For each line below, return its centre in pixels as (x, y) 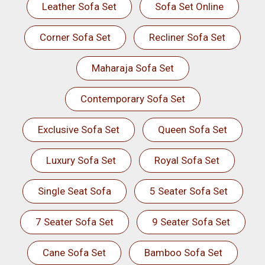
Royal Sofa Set (187, 160)
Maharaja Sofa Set (132, 68)
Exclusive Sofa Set (79, 130)
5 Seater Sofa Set (188, 191)
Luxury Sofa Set (81, 160)
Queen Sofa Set (193, 130)
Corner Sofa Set (75, 37)
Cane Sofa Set (74, 253)
